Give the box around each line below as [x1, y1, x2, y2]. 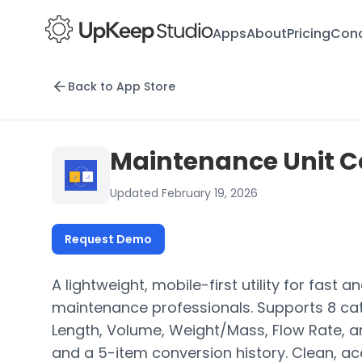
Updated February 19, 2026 [110, 185, 258, 201]
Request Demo [65, 231, 152, 247]
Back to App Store [68, 78, 175, 95]
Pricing [286, 23, 330, 43]
